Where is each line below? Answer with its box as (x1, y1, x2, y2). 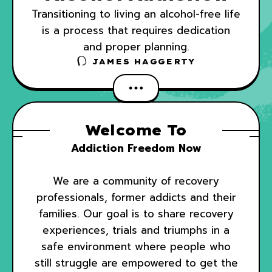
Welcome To (85, 121, 187, 140)
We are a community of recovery (53, 173, 219, 189)
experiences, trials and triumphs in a (42, 222, 229, 239)
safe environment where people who (41, 239, 231, 255)
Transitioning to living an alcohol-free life (32, 6, 240, 22)
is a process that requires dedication (42, 22, 230, 39)
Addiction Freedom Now (71, 140, 201, 157)
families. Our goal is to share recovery (38, 206, 234, 222)
